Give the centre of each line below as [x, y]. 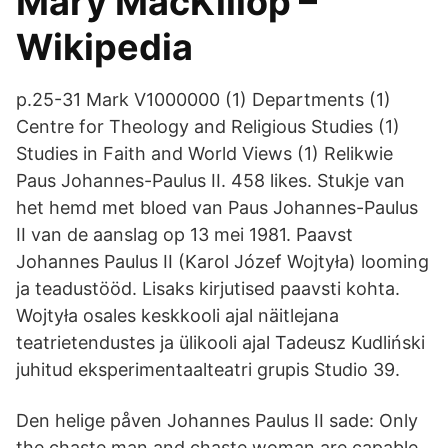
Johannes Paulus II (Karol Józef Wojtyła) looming [222, 261]
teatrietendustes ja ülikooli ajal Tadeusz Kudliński [220, 342]
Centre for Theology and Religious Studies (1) [208, 126]
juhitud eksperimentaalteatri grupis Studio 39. [208, 369]
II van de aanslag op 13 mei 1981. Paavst [184, 234]
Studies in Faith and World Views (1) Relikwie [204, 153]
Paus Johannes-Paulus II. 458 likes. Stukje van [210, 180]
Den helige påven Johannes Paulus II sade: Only [217, 420]
